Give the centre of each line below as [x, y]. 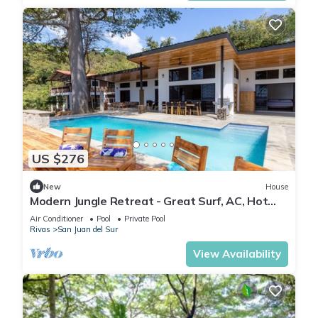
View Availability [237, 254]
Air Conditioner [56, 219]
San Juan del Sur [88, 230]
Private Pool [145, 219]
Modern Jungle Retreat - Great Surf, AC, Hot [149, 201]
